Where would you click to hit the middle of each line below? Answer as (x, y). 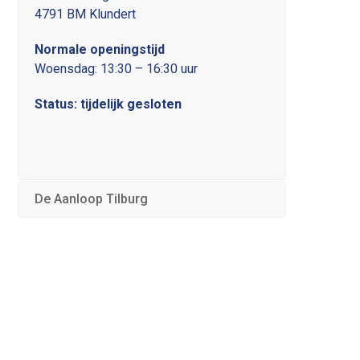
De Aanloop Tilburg (92, 198)
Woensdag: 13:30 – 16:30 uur (117, 68)
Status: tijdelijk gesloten (108, 104)
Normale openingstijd (100, 49)
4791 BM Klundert (86, 14)
